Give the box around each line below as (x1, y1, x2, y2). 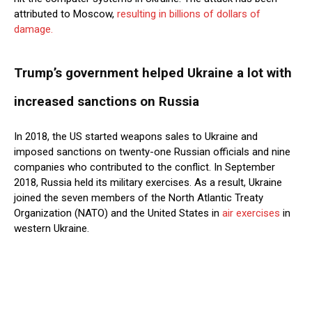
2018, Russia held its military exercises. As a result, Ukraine (14, 176, 282, 189)
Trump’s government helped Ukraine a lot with (14, 65, 292, 81)
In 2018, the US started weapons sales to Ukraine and (14, 130, 258, 143)
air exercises (222, 207, 280, 220)
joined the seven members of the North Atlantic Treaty (14, 192, 263, 205)
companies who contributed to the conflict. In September (14, 161, 275, 174)
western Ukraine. (14, 222, 89, 235)
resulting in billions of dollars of (114, 8, 260, 21)
